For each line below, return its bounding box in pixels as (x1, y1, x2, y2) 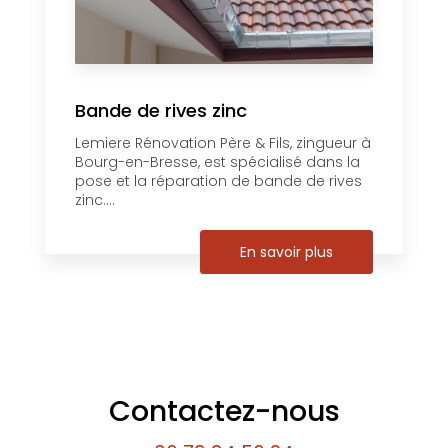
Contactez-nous (108, 390, 340, 431)
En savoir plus (240, 241, 333, 262)
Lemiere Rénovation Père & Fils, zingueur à (75, 132, 371, 153)
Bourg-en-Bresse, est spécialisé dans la (75, 151, 360, 172)
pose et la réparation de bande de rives (75, 170, 362, 191)
